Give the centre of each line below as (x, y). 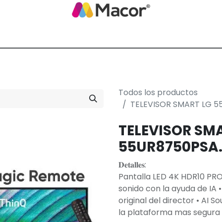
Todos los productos (158, 92)
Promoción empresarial (174, 61)
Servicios (111, 61)
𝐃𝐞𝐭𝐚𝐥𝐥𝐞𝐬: (132, 165)
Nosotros (73, 61)
